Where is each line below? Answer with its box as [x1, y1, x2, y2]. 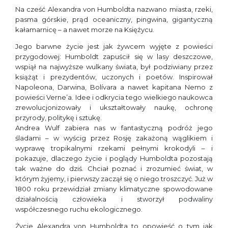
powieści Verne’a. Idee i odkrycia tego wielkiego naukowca [15, 93, 213, 101]
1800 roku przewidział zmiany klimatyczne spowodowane [15, 184, 213, 193]
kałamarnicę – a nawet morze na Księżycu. [15, 25, 154, 34]
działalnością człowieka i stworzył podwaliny [15, 194, 213, 203]
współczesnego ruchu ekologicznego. [15, 205, 142, 213]
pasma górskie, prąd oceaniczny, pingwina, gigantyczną [15, 15, 213, 23]
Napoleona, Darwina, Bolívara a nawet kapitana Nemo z [15, 82, 213, 91]
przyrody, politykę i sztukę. [15, 113, 102, 122]
